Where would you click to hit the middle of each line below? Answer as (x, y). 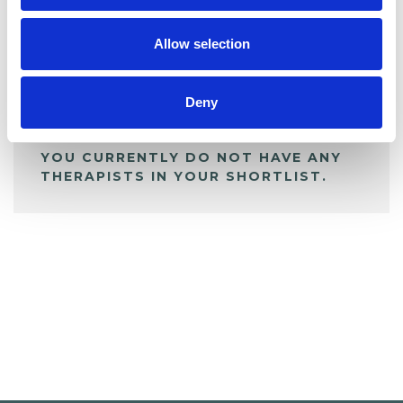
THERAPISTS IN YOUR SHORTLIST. (184, 177)
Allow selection (201, 43)
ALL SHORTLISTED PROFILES (167, 83)
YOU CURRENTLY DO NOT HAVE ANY (191, 158)
